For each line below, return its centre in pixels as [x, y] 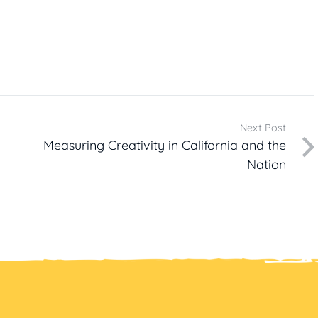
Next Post [263, 127]
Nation [267, 164]
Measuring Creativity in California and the [165, 145]
